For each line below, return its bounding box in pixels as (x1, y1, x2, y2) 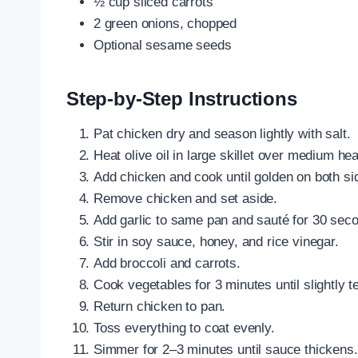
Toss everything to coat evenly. (93, 320, 275, 336)
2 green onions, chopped (93, 15, 237, 31)
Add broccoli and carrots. (93, 255, 241, 271)
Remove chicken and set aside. (93, 190, 278, 206)
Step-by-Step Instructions (66, 87, 297, 109)
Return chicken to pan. (93, 298, 226, 314)
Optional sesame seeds (93, 37, 232, 53)
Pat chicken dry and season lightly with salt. (93, 125, 351, 141)
